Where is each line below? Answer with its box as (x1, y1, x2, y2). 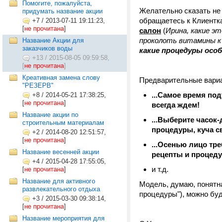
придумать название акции (22, 7, 103, 15)
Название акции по (22, 111, 78, 118)
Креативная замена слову (22, 74, 100, 81)
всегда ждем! (152, 101, 200, 109)
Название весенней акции (22, 148, 99, 156)
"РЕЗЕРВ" (22, 82, 54, 89)
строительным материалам (22, 119, 104, 126)
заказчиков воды (22, 45, 72, 52)
